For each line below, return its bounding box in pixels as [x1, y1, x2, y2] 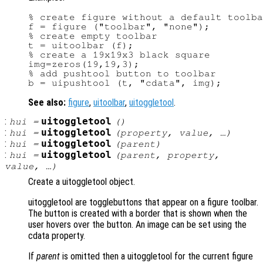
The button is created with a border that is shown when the [28, 208, 247, 220]
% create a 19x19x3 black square [28, 50, 210, 60]
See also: [28, 97, 66, 109]
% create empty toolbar [28, 31, 157, 41]
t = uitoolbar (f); [28, 41, 134, 50]
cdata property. [28, 230, 85, 242]
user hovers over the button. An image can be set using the [28, 219, 247, 231]
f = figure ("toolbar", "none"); [28, 22, 210, 32]
